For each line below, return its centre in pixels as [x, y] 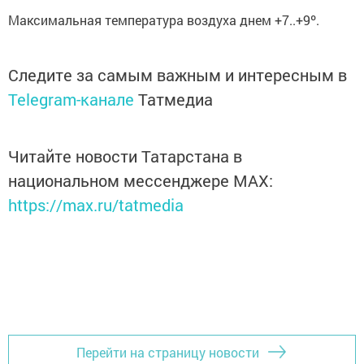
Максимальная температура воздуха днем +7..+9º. [164, 20]
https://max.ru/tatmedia [96, 205]
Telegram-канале [71, 100]
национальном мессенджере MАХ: [141, 181]
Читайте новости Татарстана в [125, 156]
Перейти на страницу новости [168, 352]
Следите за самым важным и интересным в [178, 75]
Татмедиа [175, 100]
